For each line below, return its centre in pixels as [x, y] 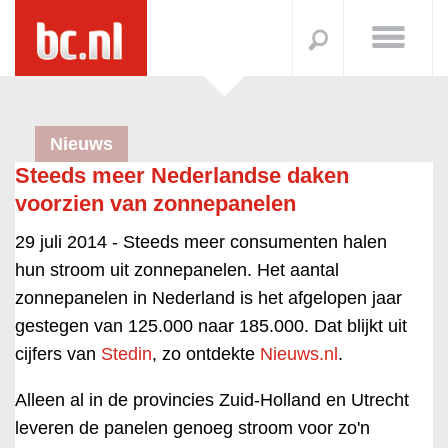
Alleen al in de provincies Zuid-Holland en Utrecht [212, 400]
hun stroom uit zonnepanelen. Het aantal [177, 270]
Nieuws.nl [299, 354]
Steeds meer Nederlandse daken [182, 175]
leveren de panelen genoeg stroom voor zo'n [192, 428]
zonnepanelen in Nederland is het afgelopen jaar [208, 298]
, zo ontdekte [206, 354]
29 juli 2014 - [69, 242]
